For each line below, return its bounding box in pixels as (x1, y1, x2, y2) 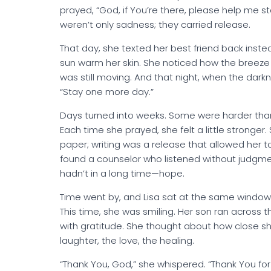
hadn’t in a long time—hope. (60, 167, 184, 180)
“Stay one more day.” (60, 85, 154, 99)
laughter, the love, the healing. (60, 234, 194, 247)
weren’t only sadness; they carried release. (60, 18, 250, 31)
